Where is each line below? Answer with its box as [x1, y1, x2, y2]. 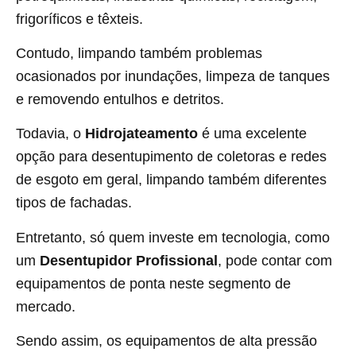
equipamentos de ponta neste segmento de [16, 275, 291, 292]
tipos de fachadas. [16, 195, 132, 211]
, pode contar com [218, 252, 332, 269]
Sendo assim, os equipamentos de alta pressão [16, 333, 317, 350]
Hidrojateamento [85, 126, 198, 142]
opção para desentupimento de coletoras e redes [16, 149, 327, 165]
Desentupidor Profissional [40, 252, 218, 269]
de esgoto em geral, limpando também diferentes [16, 172, 327, 188]
